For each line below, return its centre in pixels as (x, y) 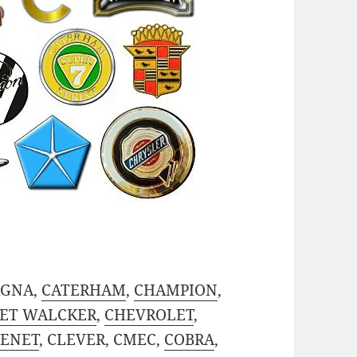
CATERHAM (84, 290)
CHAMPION (176, 290)
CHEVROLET (149, 315)
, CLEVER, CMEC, (101, 340)
